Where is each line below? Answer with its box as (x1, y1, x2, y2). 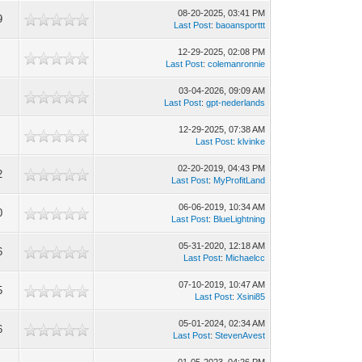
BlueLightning (213, 214, 266, 224)
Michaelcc (225, 253, 266, 263)
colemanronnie (208, 59, 266, 69)
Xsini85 (237, 292, 266, 301)
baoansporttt (216, 20, 266, 30)
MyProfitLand (213, 175, 266, 185)
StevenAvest (215, 330, 266, 340)
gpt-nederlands (206, 98, 266, 107)
